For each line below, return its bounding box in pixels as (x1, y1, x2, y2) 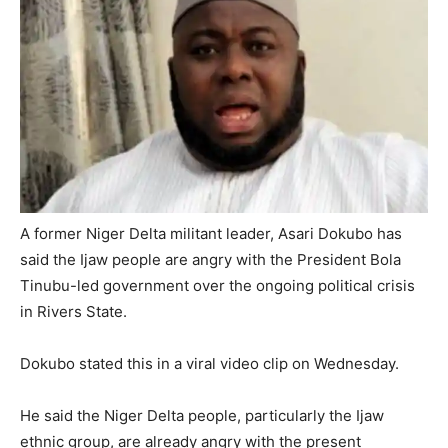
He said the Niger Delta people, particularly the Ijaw (20, 405, 384, 425)
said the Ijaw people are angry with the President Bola (20, 249, 401, 269)
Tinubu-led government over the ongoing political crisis (20, 275, 415, 295)
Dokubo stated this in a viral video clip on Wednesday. (20, 353, 399, 373)
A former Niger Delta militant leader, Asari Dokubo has (20, 223, 402, 243)
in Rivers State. (20, 301, 127, 321)
